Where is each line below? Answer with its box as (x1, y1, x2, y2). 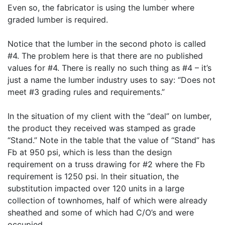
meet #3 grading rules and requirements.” (8, 86, 165, 97)
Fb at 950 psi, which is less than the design (8, 147, 172, 157)
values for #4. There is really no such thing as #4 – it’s (8, 62, 211, 73)
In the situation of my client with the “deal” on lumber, (8, 110, 211, 121)
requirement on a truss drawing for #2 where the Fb (8, 159, 205, 169)
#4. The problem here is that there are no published (8, 50, 203, 61)
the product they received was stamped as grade (8, 123, 195, 133)
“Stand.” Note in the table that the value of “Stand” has (8, 135, 215, 145)
